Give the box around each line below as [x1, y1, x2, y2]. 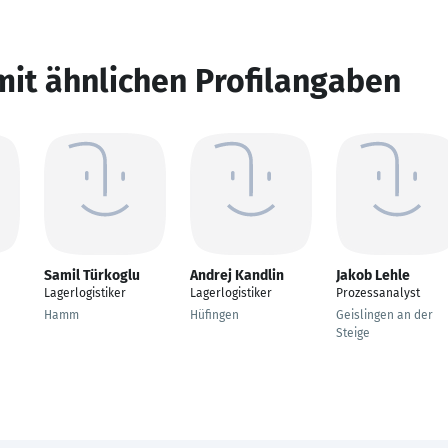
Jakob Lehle [336, 267, 410, 284]
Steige [336, 326, 370, 340]
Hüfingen [190, 308, 239, 322]
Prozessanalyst [336, 286, 420, 300]
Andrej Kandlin [190, 267, 284, 284]
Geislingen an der [336, 308, 433, 322]
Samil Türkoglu [44, 267, 140, 284]
